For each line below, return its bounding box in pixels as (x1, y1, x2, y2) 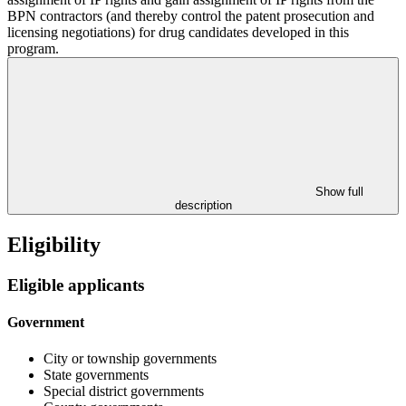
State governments (43, 366, 149, 382)
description (174, 198, 232, 213)
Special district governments (43, 382, 204, 399)
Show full (314, 185, 363, 199)
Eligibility (7, 233, 101, 257)
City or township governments (43, 350, 217, 366)
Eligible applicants (7, 275, 144, 295)
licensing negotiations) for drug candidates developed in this (7, 24, 349, 41)
